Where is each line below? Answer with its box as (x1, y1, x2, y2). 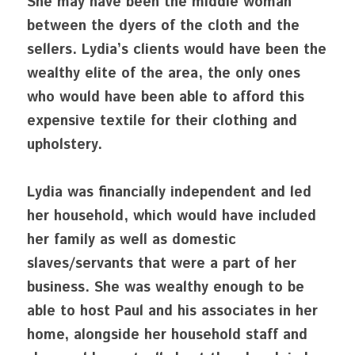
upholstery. (27, 135, 102, 155)
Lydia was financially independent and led (27, 182, 311, 203)
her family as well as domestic (27, 230, 236, 250)
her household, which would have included (27, 206, 316, 227)
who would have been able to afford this (27, 87, 304, 108)
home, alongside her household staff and (27, 325, 307, 345)
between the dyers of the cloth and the (27, 16, 300, 36)
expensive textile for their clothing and (27, 111, 297, 132)
